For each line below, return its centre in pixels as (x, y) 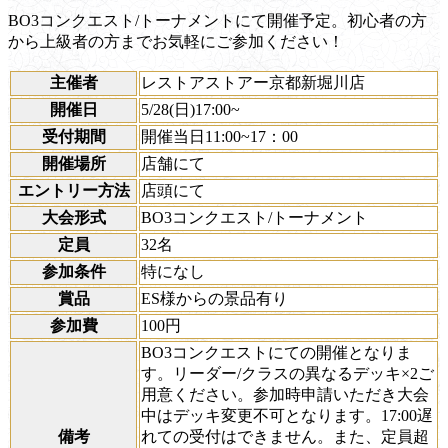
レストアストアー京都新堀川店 (253, 82)
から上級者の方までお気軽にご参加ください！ (176, 41)
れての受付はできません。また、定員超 (285, 436)
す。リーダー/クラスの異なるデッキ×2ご (287, 373)
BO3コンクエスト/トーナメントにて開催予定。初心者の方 (217, 20)
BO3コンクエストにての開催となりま (276, 352)
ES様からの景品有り (214, 298)
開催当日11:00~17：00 (219, 136)
